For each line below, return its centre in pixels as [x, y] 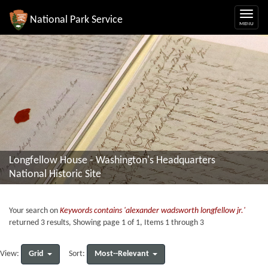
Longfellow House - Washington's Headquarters [112, 161]
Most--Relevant [122, 254]
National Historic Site [55, 174]
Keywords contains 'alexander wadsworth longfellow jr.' [153, 211]
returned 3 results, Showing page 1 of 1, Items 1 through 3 [106, 223]
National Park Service [76, 20]
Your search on [34, 211]
